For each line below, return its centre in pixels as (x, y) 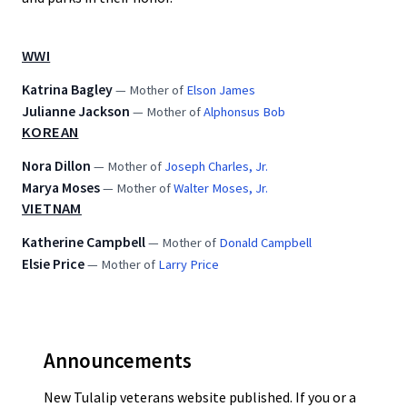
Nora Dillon (56, 165)
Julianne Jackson (76, 110)
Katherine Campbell (84, 241)
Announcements (118, 360)
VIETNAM (52, 208)
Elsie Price (53, 263)
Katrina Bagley (67, 89)
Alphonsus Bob (244, 111)
